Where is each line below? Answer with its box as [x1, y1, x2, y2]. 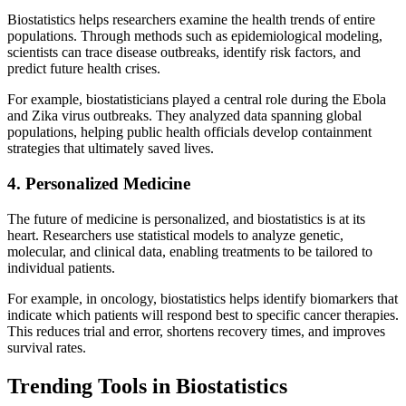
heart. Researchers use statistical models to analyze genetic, [7, 227, 343, 243]
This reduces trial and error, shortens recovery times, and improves [7, 323, 385, 339]
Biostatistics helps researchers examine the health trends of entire [7, 12, 375, 28]
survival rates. [7, 339, 86, 355]
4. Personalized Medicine [7, 174, 190, 194]
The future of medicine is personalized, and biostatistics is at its [7, 210, 365, 227]
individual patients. [7, 259, 115, 275]
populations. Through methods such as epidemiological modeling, [7, 28, 382, 44]
